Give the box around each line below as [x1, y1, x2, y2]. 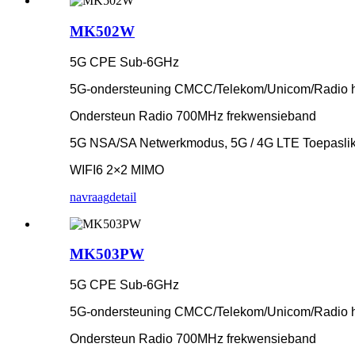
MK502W [70, 23, 135, 40]
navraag [70, 189, 109, 204]
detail [109, 189, 136, 204]
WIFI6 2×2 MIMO [70, 162, 164, 177]
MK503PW [70, 246, 144, 263]
